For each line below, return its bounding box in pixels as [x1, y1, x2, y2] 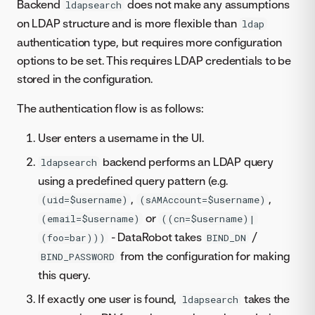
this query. [38, 267, 90, 282]
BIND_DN [207, 231, 247, 244]
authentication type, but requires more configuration [17, 34, 282, 49]
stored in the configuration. [17, 71, 153, 86]
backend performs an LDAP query [100, 154, 274, 169]
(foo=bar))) [41, 231, 105, 244]
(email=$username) [41, 212, 140, 225]
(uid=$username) [41, 193, 128, 206]
